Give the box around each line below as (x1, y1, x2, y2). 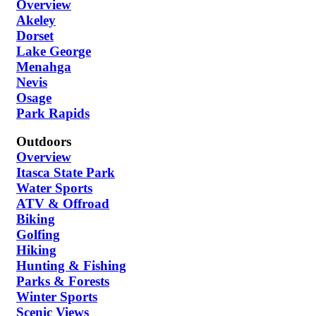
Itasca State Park (16, 165, 115, 181)
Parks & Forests (16, 274, 109, 289)
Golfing (16, 227, 60, 243)
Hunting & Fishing (16, 258, 126, 274)
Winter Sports (16, 289, 97, 305)
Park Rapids (16, 105, 90, 121)
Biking (16, 212, 55, 227)
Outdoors (16, 134, 71, 150)
